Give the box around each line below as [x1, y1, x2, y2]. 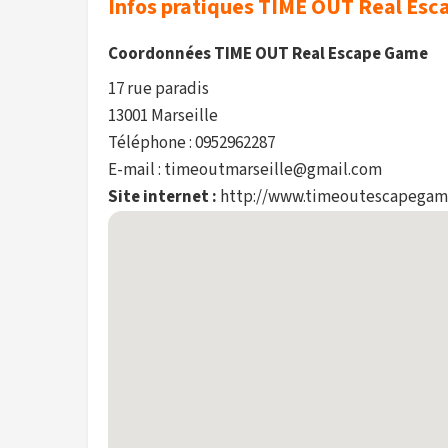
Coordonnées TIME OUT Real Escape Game [108, 42, 428, 66]
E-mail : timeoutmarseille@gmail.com [108, 158, 382, 182]
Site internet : [108, 185, 217, 209]
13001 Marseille [108, 104, 218, 128]
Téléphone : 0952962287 [108, 131, 275, 155]
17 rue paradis [108, 77, 209, 101]
